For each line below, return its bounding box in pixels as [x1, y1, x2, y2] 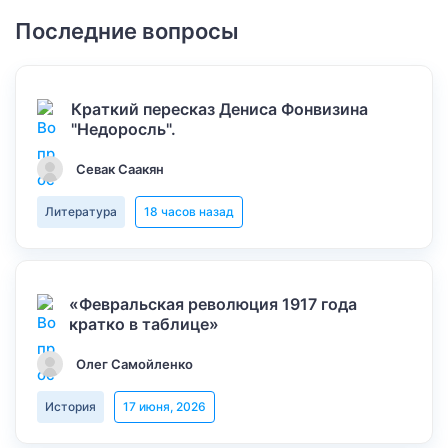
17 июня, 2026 [123, 399, 206, 414]
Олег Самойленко [76, 356, 193, 372]
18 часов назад [144, 204, 234, 219]
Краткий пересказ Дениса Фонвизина [71, 99, 369, 119]
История [45, 399, 96, 414]
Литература [45, 204, 117, 219]
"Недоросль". [71, 119, 177, 139]
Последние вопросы [15, 18, 239, 44]
